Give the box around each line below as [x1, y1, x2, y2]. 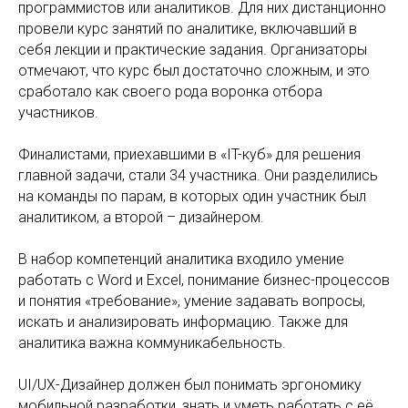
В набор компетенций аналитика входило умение [18, 250, 344, 268]
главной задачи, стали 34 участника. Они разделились [18, 167, 378, 184]
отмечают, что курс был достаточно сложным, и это [18, 62, 370, 79]
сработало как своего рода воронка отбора [18, 83, 322, 100]
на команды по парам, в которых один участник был [18, 188, 366, 205]
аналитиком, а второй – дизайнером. [18, 209, 264, 226]
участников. [18, 104, 98, 121]
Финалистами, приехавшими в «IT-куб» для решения [18, 146, 361, 163]
